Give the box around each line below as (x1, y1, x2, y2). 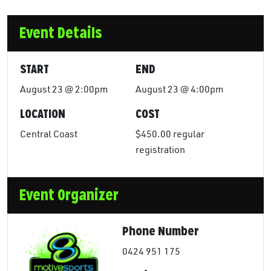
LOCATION (20, 106, 65, 122)
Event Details (19, 24, 102, 43)
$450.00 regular (135, 128, 204, 140)
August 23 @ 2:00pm (20, 83, 108, 96)
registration (135, 143, 185, 156)
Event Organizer (19, 186, 119, 205)
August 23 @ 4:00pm (135, 83, 223, 96)
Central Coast (20, 128, 77, 140)
